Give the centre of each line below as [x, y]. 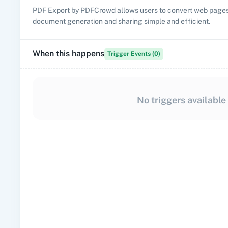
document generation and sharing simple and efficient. [121, 21]
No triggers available [181, 100]
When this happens [68, 54]
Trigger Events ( [131, 54]
